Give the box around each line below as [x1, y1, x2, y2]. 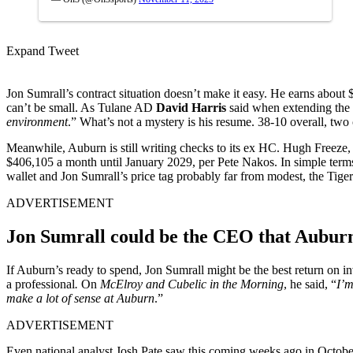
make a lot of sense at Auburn [6, 291, 154, 305]
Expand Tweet [6, 43, 79, 58]
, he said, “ [284, 277, 336, 291]
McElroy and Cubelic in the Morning [100, 277, 284, 291]
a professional [6, 277, 75, 291]
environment [6, 114, 68, 128]
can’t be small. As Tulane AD [6, 100, 156, 114]
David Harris [156, 100, 226, 114]
